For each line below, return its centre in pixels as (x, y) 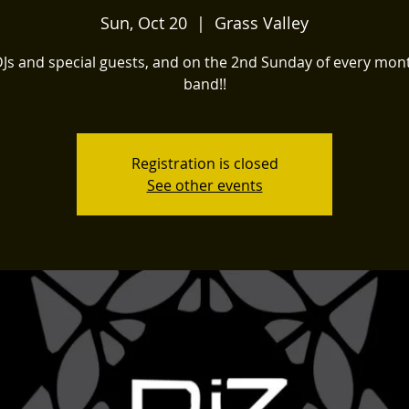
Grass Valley (262, 23)
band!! (204, 84)
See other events (204, 185)
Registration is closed (204, 163)
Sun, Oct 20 (144, 23)
